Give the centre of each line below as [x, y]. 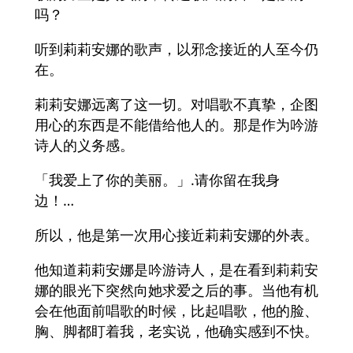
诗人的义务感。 [84, 145]
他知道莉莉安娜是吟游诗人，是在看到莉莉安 [176, 270]
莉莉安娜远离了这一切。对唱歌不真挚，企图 [176, 104]
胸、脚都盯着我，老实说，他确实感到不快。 [176, 331]
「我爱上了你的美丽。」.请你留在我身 [157, 180]
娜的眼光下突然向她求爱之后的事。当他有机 [176, 290]
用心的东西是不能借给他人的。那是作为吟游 [176, 125]
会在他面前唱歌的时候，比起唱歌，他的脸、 [176, 311]
